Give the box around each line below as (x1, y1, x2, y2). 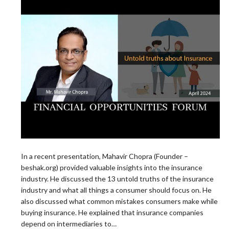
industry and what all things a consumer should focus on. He (21, 186, 212, 195)
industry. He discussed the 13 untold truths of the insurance (21, 174, 214, 184)
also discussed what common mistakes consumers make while (21, 197, 218, 206)
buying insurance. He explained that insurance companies (21, 208, 203, 217)
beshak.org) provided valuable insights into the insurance (21, 163, 202, 172)
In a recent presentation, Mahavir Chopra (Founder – (21, 152, 188, 161)
